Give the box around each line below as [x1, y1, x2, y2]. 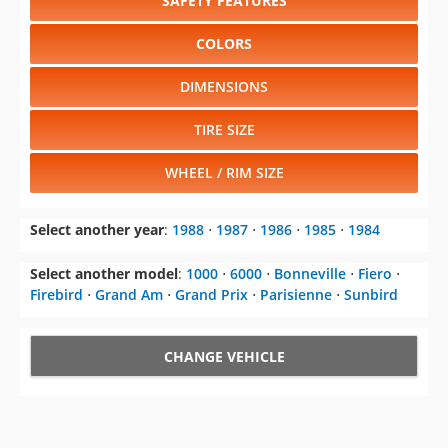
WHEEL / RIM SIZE [164, 163, 284, 183]
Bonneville [274, 264, 346, 284]
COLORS [196, 34, 252, 54]
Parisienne [260, 285, 332, 305]
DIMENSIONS [180, 77, 268, 97]
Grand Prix [175, 285, 248, 305]
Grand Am [95, 285, 163, 305]
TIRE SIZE [193, 120, 255, 140]
